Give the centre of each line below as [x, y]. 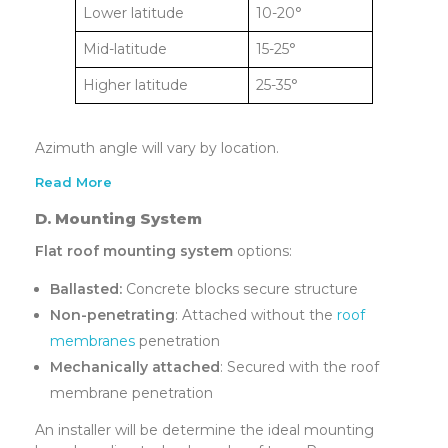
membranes [93, 340]
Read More [73, 181]
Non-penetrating [113, 314]
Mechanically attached [135, 366]
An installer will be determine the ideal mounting [204, 429]
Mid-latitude [125, 49]
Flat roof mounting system [134, 250]
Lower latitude [133, 13]
